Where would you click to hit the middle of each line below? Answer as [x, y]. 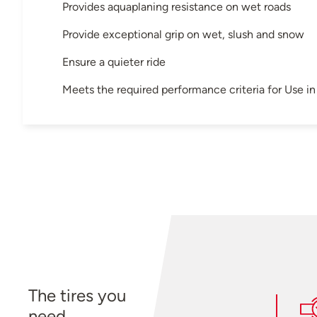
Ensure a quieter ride [114, 62]
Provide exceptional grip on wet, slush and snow [183, 34]
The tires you [77, 295]
